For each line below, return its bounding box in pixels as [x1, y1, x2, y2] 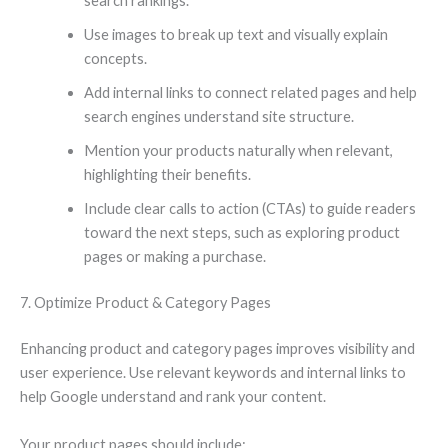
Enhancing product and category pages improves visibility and [20, 340, 415, 358]
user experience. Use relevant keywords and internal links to [20, 364, 406, 382]
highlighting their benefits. [83, 166, 251, 184]
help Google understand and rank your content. [20, 388, 326, 406]
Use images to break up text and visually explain [83, 26, 388, 44]
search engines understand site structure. [83, 108, 354, 126]
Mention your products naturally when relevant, [83, 142, 393, 160]
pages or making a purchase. [83, 248, 266, 266]
